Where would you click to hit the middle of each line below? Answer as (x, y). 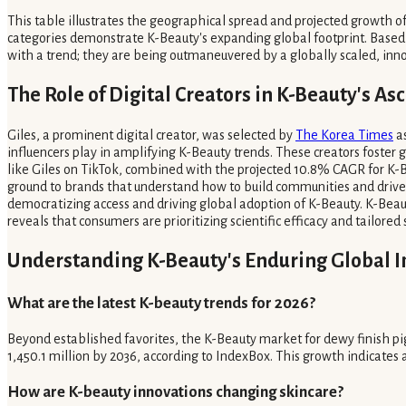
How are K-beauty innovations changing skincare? (175, 392)
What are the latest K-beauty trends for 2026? (161, 303)
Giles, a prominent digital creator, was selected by (151, 135)
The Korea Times (344, 135)
